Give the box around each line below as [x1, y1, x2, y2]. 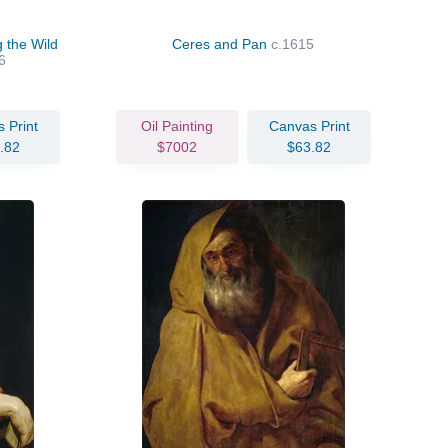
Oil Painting [141, 117, 214, 134]
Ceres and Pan [172, 35, 272, 52]
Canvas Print [268, 117, 350, 134]
